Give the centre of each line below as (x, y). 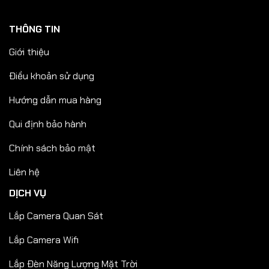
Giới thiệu (29, 52)
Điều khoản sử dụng (52, 76)
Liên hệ (24, 172)
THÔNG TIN (35, 29)
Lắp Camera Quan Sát (56, 216)
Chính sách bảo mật (52, 148)
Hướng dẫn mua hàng (55, 100)
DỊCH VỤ (28, 193)
